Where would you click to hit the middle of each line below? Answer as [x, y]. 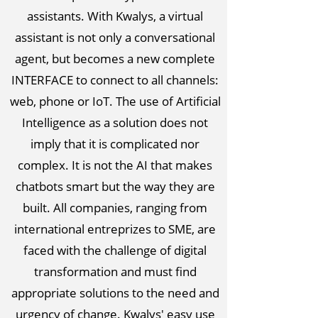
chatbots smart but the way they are [115, 186]
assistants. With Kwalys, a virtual [115, 16]
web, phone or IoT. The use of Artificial [115, 101]
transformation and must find [115, 272]
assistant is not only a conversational [115, 37]
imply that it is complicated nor [115, 144]
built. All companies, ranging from [115, 208]
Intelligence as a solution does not [115, 122]
